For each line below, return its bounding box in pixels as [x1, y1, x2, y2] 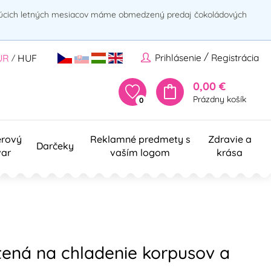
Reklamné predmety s [90, 132, 191, 145]
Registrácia [211, 51, 259, 64]
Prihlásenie [155, 51, 201, 64]
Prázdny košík [193, 93, 246, 105]
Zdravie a [207, 132, 252, 145]
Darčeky [36, 139, 74, 152]
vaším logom [110, 146, 170, 158]
